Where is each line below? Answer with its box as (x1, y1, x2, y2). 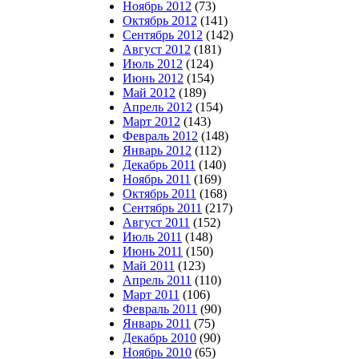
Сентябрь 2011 (123, 201, 202, 215)
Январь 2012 (123, 143, 192, 157)
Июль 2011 (123, 230, 182, 244)
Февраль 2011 (123, 302, 197, 316)
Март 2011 (123, 288, 179, 301)
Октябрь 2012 (123, 14, 197, 27)
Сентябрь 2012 (123, 28, 203, 42)
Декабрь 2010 (123, 331, 196, 345)
